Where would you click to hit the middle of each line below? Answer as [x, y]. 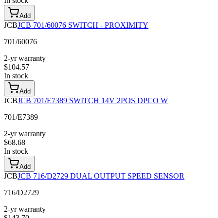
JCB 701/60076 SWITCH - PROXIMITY [83, 25]
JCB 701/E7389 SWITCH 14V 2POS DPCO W [93, 101]
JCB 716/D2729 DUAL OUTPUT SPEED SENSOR [101, 176]
